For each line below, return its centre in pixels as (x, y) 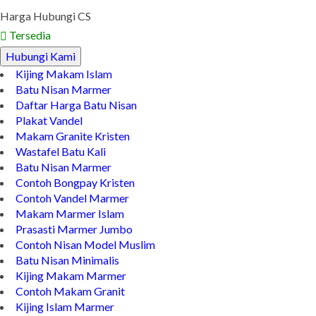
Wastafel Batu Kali (61, 152)
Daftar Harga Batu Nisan (76, 105)
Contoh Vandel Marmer (72, 198)
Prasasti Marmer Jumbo (74, 229)
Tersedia (29, 35)
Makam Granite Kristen (73, 136)
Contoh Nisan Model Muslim (85, 245)
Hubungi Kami (41, 56)
